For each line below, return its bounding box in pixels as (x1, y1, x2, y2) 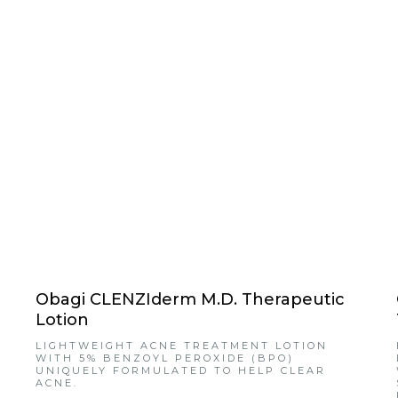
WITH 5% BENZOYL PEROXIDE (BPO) (36, 352, 295, 365)
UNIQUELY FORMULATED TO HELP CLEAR (36, 364, 327, 378)
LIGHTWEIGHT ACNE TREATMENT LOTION (36, 339, 329, 353)
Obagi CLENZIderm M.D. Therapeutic (36, 290, 346, 310)
